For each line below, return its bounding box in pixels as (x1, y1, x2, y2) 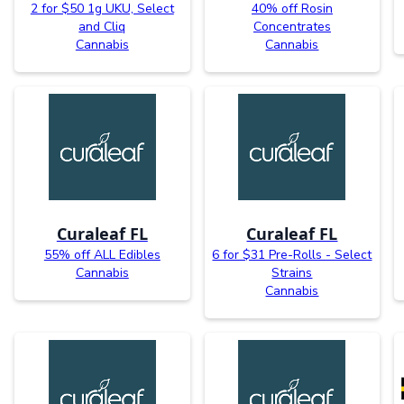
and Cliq (78, 17, 126, 35)
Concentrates (252, 17, 331, 35)
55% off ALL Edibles (43, 245, 161, 263)
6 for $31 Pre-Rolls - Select (212, 245, 372, 263)
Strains (271, 263, 313, 281)
